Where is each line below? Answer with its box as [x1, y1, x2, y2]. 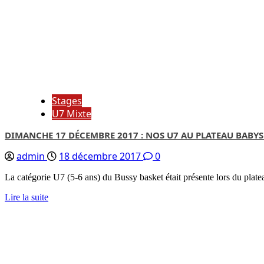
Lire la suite [5, 192, 48, 202]
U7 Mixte [52, 107, 91, 120]
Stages [52, 94, 82, 107]
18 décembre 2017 [59, 150, 143, 163]
